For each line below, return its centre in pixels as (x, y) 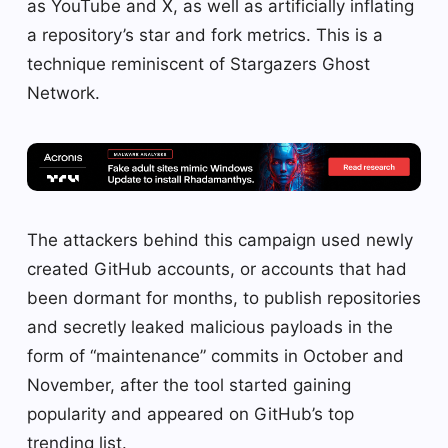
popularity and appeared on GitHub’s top (190, 414)
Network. (63, 92)
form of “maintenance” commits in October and (215, 356)
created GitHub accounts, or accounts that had (217, 269)
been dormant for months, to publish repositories (224, 298)
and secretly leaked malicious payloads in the (210, 327)
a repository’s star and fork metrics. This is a (205, 34)
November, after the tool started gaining (189, 385)
